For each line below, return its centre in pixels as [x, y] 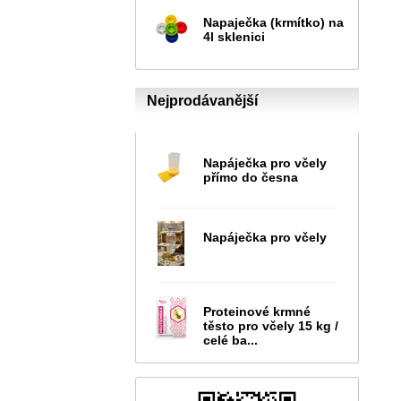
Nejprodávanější [202, 100]
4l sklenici [234, 36]
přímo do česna [251, 177]
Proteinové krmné [257, 311]
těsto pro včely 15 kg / [271, 325]
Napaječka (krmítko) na [273, 22]
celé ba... [230, 340]
